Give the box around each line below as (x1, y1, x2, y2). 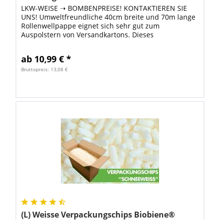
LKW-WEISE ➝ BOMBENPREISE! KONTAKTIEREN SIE (21, 3, 188, 13)
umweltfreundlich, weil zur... (21, 47, 116, 57)
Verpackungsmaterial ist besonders (21, 38, 138, 48)
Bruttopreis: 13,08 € (21, 65, 68, 73)
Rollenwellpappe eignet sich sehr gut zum (21, 21, 160, 30)
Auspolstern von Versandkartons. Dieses (21, 29, 154, 39)
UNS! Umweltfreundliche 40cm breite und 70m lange (21, 12, 196, 22)
